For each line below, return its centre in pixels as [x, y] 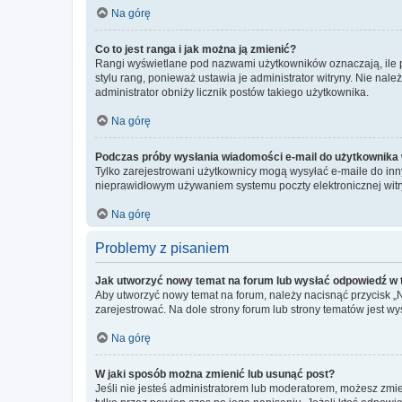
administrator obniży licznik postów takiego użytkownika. [232, 92]
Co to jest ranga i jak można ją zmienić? [196, 49]
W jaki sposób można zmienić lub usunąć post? [215, 374]
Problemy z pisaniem [162, 248]
